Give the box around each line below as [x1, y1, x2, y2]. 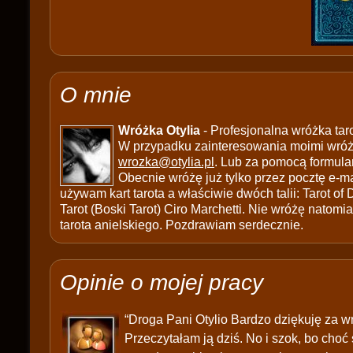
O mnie [60, 83, 132, 107]
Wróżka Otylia [118, 124, 200, 137]
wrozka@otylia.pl [118, 155, 214, 169]
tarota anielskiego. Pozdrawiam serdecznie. [60, 218, 303, 232]
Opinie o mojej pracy [60, 270, 263, 295]
